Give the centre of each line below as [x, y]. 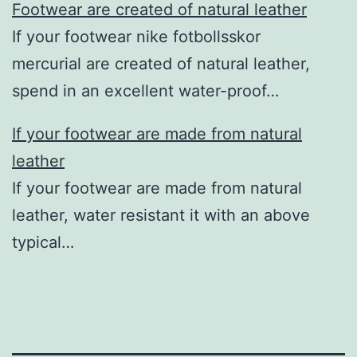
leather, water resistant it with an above [161, 215]
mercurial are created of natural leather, [161, 63]
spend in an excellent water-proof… [145, 90]
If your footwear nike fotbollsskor [136, 36]
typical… [43, 242]
